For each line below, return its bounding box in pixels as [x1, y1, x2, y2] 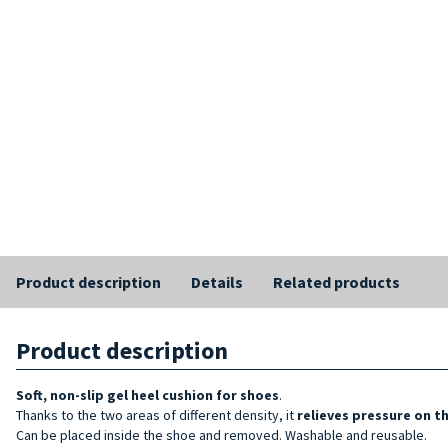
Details [191, 271, 243, 292]
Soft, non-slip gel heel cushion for [16, 385, 240, 404]
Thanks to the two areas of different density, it [16, 405, 297, 424]
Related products [273, 271, 400, 292]
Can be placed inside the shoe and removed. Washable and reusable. [16, 425, 427, 444]
